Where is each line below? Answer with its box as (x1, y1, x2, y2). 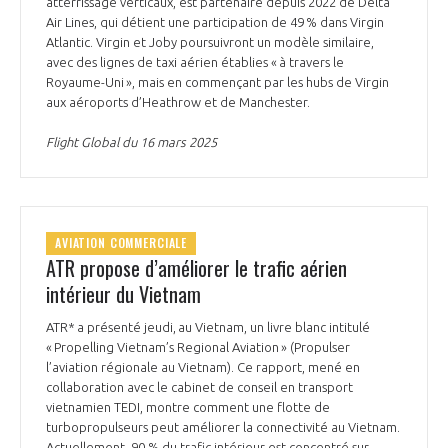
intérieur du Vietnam (46, 279, 201, 310)
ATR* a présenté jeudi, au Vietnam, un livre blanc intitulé (46, 320, 370, 335)
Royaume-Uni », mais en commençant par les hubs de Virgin (46, 74, 389, 89)
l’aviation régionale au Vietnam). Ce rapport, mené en (46, 360, 360, 375)
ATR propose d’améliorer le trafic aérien (46, 253, 347, 284)
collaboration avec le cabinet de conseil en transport (46, 380, 353, 395)
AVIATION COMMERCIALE (55, 234, 188, 252)
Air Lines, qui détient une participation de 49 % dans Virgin (46, 14, 384, 29)
